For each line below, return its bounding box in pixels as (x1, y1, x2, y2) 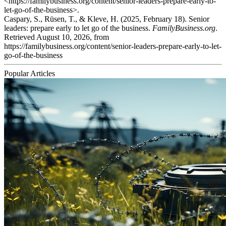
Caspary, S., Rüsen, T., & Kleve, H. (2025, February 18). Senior (4, 14, 209, 23)
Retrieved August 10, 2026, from (4, 32, 109, 41)
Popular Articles (4, 69, 55, 78)
